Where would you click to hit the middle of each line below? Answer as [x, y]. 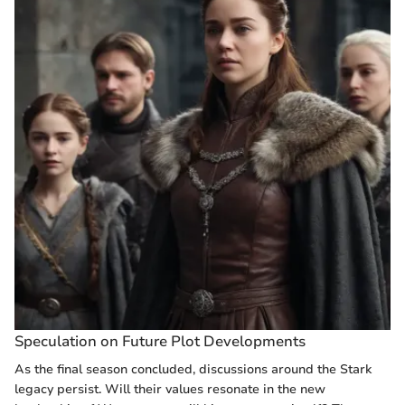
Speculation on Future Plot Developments [160, 341]
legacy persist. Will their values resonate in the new [170, 389]
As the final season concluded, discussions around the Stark [193, 369]
